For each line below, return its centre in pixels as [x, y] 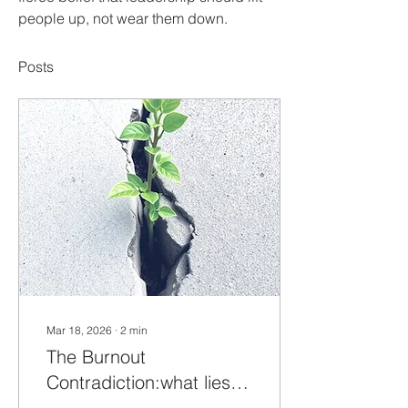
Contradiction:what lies [138, 382]
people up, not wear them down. [123, 18]
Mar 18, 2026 [79, 330]
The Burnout [96, 357]
